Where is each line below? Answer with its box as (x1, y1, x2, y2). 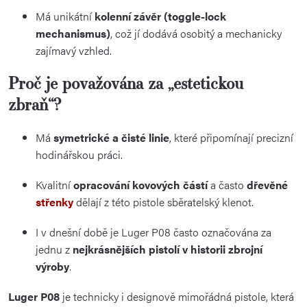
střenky (36, 193, 73, 210)
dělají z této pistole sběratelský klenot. (73, 193, 254, 210)
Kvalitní (36, 176, 73, 193)
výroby (36, 258, 69, 274)
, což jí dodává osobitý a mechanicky (110, 25, 282, 41)
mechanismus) (36, 25, 110, 41)
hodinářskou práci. (36, 146, 123, 162)
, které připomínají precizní (169, 129, 293, 145)
